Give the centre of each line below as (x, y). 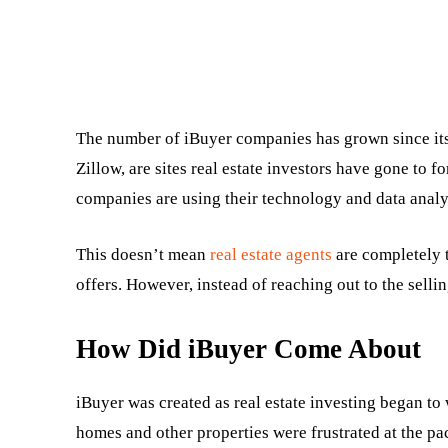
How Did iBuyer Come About (248, 349)
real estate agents (271, 254)
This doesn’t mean (143, 254)
